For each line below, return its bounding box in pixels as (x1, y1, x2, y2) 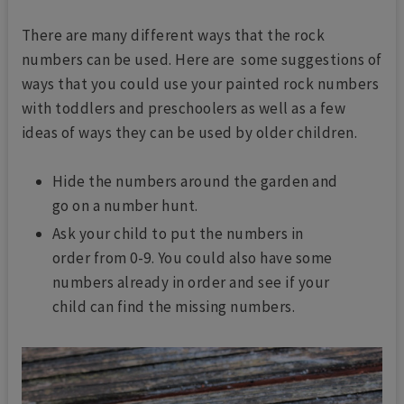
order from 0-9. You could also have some (51, 247, 333, 268)
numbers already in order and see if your (51, 271, 330, 292)
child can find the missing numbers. (51, 296, 298, 317)
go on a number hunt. (51, 195, 198, 216)
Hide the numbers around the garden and (51, 170, 338, 191)
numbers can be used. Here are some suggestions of (21, 49, 382, 69)
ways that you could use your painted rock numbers (21, 73, 380, 94)
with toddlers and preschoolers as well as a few (21, 97, 346, 118)
